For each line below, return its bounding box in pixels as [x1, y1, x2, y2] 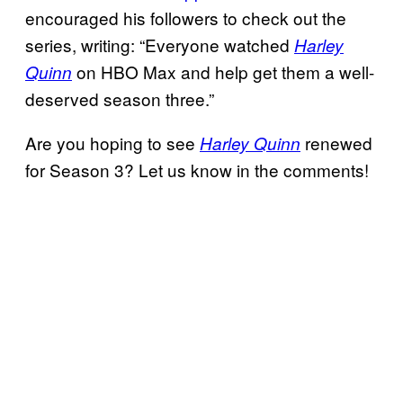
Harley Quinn [200, 130, 300, 155]
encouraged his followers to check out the [25, 4, 346, 30]
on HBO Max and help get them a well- [72, 58, 374, 84]
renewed [300, 130, 372, 155]
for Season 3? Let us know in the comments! [25, 157, 369, 182]
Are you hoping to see [25, 130, 200, 155]
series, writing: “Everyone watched [25, 31, 294, 57]
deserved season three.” [25, 85, 214, 111]
